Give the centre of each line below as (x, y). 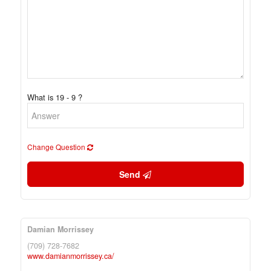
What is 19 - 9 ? (54, 97)
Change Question (57, 147)
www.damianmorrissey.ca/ (70, 256)
